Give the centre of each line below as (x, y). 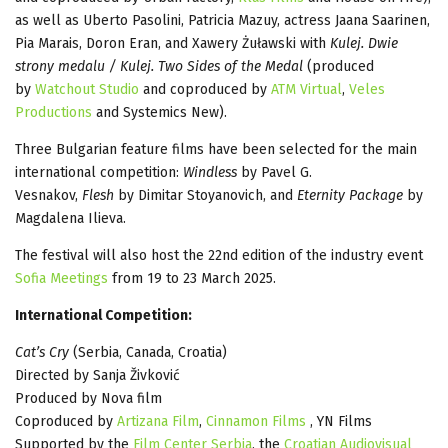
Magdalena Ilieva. (70, 218)
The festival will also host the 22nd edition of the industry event (219, 255)
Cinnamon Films (256, 421)
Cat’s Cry (42, 352)
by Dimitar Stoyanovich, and (207, 195)
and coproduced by (205, 89)
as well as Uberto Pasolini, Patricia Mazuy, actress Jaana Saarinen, (222, 20)
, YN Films (339, 421)
